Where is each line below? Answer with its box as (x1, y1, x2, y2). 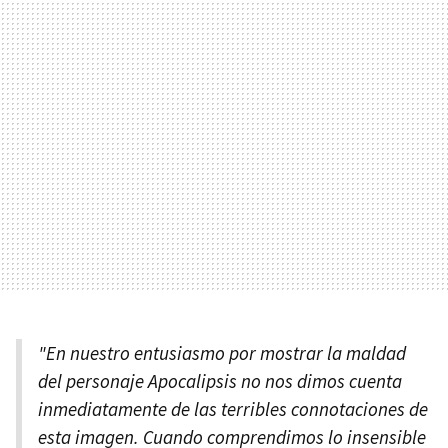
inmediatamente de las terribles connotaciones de (38, 396, 428, 421)
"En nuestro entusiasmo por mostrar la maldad (38, 340, 406, 365)
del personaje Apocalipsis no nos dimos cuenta (38, 368, 402, 393)
